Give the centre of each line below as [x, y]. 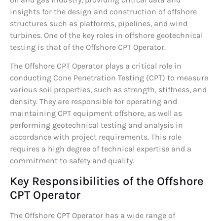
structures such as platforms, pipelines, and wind [99, 23]
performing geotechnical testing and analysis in [96, 125]
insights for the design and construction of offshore [103, 12]
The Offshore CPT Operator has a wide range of [92, 215]
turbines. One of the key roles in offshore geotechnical [106, 35]
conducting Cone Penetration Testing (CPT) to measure [109, 78]
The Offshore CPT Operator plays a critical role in [96, 66]
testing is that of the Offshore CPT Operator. [88, 47]
